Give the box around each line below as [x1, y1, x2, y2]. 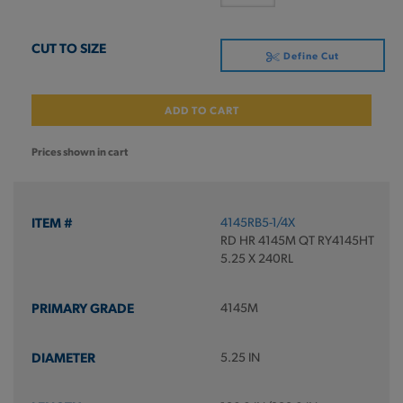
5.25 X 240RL [219, 250, 293, 265]
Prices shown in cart [31, 144, 128, 158]
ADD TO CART [164, 103, 239, 117]
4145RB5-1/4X [219, 214, 295, 229]
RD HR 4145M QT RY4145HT [219, 232, 374, 247]
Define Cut [280, 49, 339, 62]
